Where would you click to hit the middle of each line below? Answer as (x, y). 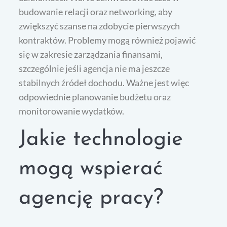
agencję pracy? (91, 199)
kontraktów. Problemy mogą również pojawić (107, 40)
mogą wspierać (91, 169)
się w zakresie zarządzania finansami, (91, 54)
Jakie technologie (101, 140)
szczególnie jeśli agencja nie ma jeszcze (94, 69)
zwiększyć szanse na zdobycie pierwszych (100, 26)
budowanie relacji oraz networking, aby (96, 12)
